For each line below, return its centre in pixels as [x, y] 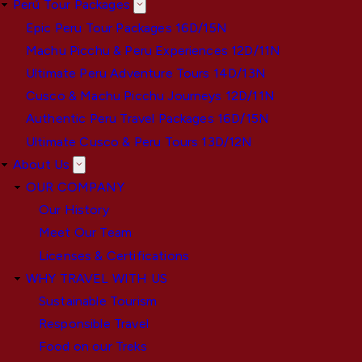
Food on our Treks [93, 347]
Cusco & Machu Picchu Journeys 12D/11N [150, 96]
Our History [74, 210]
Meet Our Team [86, 233]
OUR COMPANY [75, 187]
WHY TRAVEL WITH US [97, 278]
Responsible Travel [94, 324]
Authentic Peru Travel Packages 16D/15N [148, 119]
